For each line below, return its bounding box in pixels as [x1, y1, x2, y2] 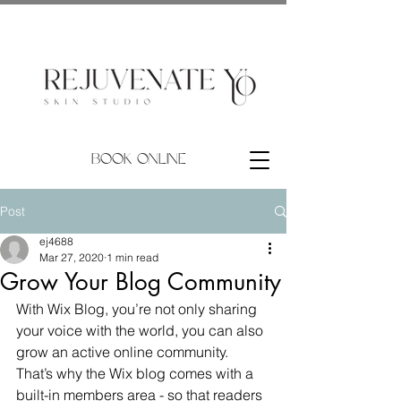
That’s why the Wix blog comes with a [16, 364, 257, 382]
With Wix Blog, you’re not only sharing [16, 300, 260, 318]
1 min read [107, 251, 158, 264]
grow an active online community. [16, 343, 232, 361]
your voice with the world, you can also [16, 321, 267, 339]
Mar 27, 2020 [39, 251, 104, 264]
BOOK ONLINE [91, 152, 186, 167]
